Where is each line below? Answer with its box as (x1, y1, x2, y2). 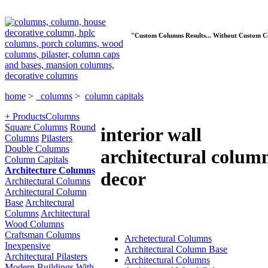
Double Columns (5, 144, 69, 154)
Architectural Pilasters (5, 251, 87, 261)
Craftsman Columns (5, 230, 80, 240)
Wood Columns (5, 219, 64, 229)
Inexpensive (5, 240, 50, 251)
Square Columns (5, 122, 68, 132)
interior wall (100, 124, 202, 146)
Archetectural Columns (124, 233, 212, 243)
